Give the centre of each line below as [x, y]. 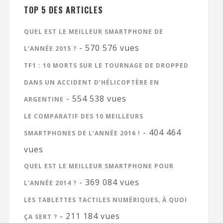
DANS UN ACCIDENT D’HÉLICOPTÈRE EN [91, 83]
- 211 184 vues [88, 216]
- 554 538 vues [95, 99]
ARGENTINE [44, 100]
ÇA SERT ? [40, 217]
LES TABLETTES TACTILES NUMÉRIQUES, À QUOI [105, 200]
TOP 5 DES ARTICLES [63, 10]
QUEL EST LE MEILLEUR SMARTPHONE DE [93, 32]
